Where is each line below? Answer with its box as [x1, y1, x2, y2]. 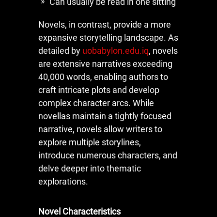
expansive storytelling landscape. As [38, 32, 178, 43]
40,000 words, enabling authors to [38, 71, 168, 82]
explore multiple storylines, [38, 137, 141, 147]
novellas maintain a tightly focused [38, 110, 171, 121]
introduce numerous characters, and [38, 150, 177, 160]
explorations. [38, 176, 88, 186]
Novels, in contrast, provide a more [38, 19, 171, 30]
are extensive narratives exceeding [38, 58, 172, 69]
